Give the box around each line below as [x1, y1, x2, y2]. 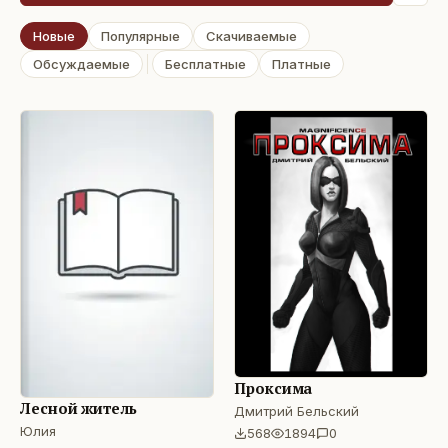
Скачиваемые [206, 28, 297, 44]
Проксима [234, 378, 313, 399]
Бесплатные [165, 56, 246, 72]
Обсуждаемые [33, 56, 130, 72]
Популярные [101, 28, 180, 44]
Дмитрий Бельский [234, 403, 359, 420]
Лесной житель [20, 398, 138, 419]
